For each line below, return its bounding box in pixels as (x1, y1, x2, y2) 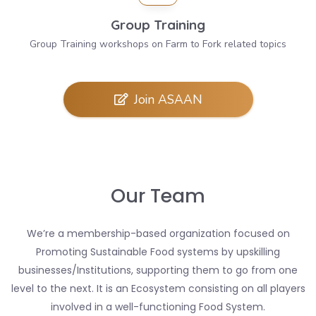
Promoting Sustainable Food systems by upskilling (36, 245, 280, 260)
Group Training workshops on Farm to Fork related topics (30, 37, 286, 51)
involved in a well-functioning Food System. (51, 300, 265, 315)
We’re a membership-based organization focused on (26, 226, 290, 241)
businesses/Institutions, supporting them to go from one (18, 263, 298, 278)
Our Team (111, 183, 205, 209)
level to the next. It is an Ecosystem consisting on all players (11, 281, 305, 296)
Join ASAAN (133, 91, 202, 109)
